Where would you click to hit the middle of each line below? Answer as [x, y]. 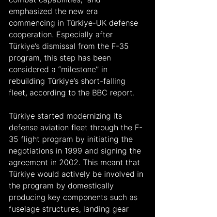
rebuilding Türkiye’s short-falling [68, 81]
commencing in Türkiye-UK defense [75, 23]
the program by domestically [62, 185]
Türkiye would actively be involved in [77, 174]
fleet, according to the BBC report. [72, 92]
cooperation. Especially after [62, 34]
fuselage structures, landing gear [70, 209]
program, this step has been [61, 57]
